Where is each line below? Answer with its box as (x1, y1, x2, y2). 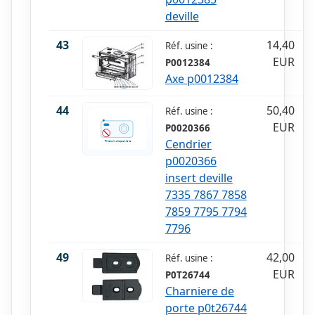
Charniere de (165, 283, 234, 300)
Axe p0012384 (165, 71, 238, 87)
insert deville (165, 170, 233, 186)
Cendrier (165, 136, 212, 153)
